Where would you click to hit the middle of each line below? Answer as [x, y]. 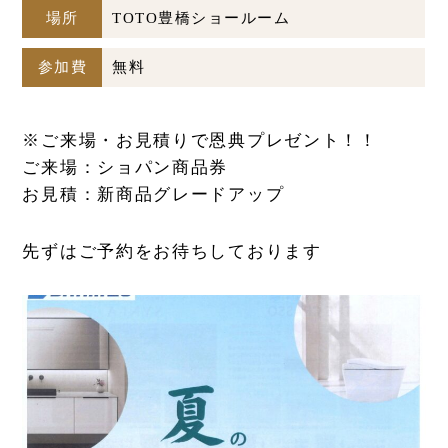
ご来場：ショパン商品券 [125, 167]
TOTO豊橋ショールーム [201, 18]
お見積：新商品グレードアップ [153, 194]
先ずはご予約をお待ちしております [172, 251]
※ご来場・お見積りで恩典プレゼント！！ [200, 140]
